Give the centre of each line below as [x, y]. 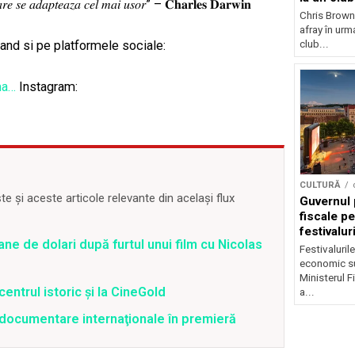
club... [314, 44]
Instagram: [47, 87]
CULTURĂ [320, 185]
